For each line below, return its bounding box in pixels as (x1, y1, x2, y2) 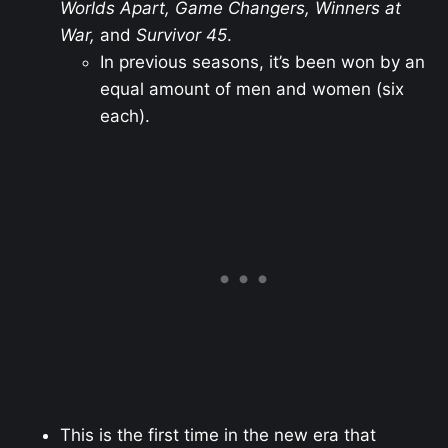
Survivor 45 (136, 24, 227, 45)
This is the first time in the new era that (60, 425, 376, 446)
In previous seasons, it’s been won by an (100, 51, 425, 72)
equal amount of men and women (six (100, 78, 404, 99)
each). (100, 105, 150, 126)
